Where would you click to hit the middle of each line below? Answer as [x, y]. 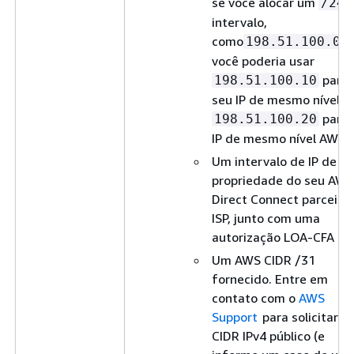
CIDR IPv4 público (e [268, 335]
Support [235, 316]
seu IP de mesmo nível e [281, 99]
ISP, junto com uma [266, 218]
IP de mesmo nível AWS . [282, 138]
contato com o [255, 298]
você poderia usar [263, 60]
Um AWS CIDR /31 [264, 260]
